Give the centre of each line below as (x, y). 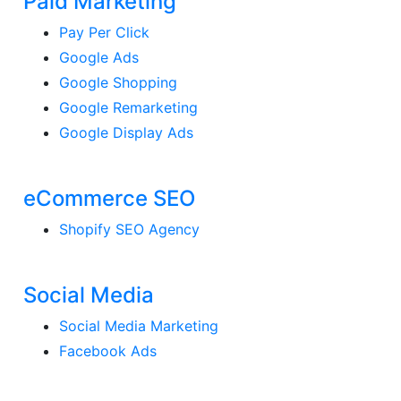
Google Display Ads (127, 132)
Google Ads (99, 57)
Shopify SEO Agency (130, 229)
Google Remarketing (129, 107)
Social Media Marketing (139, 325)
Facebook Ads (108, 350)
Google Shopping (119, 82)
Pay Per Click (105, 32)
